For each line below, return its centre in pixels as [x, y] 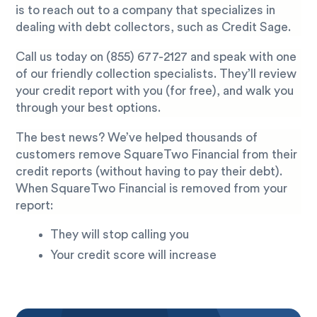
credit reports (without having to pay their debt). [149, 171]
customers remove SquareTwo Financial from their [157, 154]
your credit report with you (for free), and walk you [155, 91]
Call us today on [61, 57]
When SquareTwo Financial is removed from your [152, 188]
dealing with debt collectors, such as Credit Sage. [154, 28]
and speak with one [242, 57]
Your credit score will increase [133, 255]
